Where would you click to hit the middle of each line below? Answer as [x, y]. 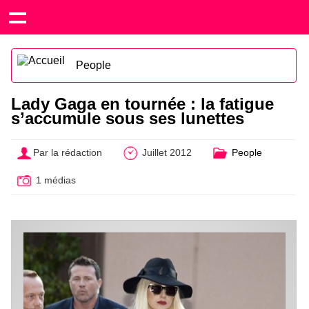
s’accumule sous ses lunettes [128, 118]
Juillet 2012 [165, 153]
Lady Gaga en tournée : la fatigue [142, 104]
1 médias [55, 180]
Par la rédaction [68, 153]
